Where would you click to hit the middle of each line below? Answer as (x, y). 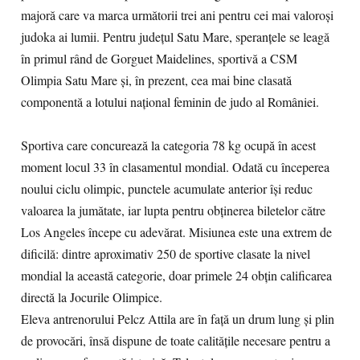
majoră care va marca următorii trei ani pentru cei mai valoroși (177, 15)
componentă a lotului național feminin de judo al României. (170, 102)
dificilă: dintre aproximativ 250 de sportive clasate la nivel (166, 254)
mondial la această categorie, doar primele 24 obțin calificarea (176, 276)
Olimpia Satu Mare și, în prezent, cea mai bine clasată (156, 80)
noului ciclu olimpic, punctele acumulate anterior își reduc (167, 189)
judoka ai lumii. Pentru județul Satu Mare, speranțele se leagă (175, 37)
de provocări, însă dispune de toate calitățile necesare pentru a (176, 341)
